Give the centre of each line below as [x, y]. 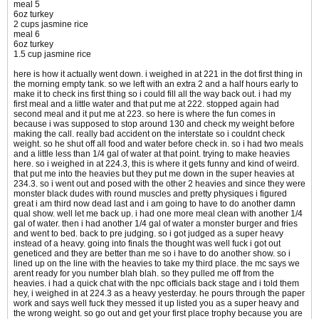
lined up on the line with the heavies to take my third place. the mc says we [157, 264]
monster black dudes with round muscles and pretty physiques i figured [150, 194]
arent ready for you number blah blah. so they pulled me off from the [144, 274]
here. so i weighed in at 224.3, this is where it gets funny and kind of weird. [156, 164]
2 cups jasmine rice [51, 25]
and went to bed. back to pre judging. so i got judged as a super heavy [148, 234]
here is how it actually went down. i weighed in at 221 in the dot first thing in [158, 74]
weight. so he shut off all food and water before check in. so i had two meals [158, 144]
